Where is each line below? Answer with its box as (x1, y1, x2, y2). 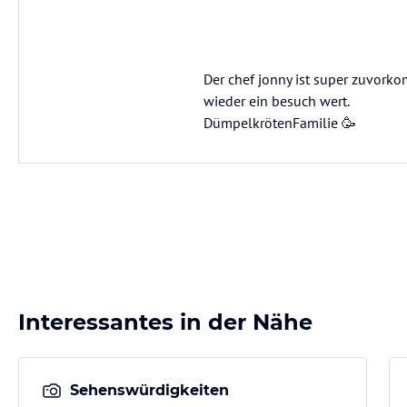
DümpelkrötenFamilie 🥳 (203, 114, 356, 132)
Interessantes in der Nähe (18, 309, 313, 335)
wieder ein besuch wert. (203, 92, 350, 110)
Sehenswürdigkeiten (70, 382, 229, 399)
